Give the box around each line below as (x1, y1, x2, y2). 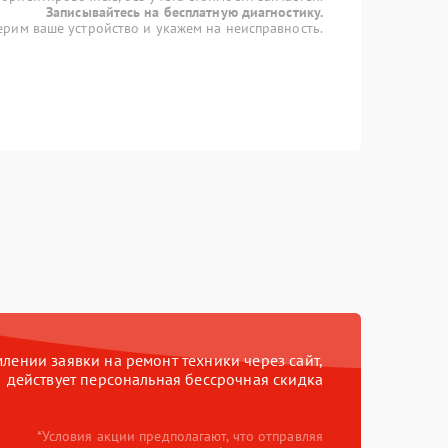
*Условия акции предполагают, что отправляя (36, 427, 323, 445)
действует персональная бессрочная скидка (6, 369, 323, 389)
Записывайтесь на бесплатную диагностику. (46, 3, 323, 21)
